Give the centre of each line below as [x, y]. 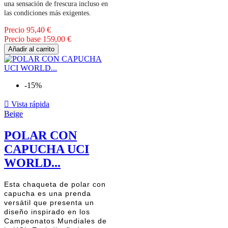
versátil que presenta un [49, 203]
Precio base [22, 39]
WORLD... [32, 163]
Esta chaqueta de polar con [55, 184]
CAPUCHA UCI [47, 149]
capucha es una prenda [48, 194]
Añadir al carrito [31, 49]
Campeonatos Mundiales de [55, 221]
